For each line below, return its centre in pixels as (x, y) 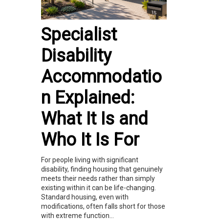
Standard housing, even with (85, 197)
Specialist (79, 35)
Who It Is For (90, 140)
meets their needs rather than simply (98, 179)
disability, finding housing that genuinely (102, 169)
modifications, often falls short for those (103, 207)
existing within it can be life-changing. (99, 188)
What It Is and (95, 119)
